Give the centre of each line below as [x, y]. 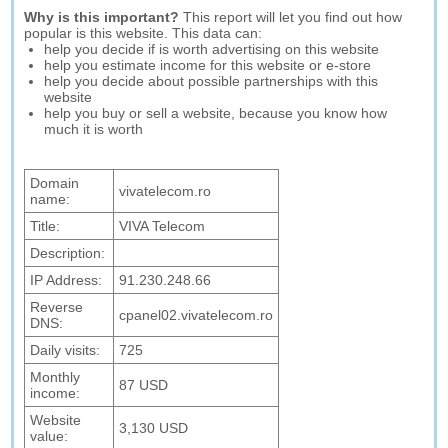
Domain [55, 183]
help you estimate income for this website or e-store [208, 65]
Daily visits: [65, 350]
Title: [45, 226]
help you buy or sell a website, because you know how [216, 113]
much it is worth [94, 129]
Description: [68, 253]
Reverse [57, 307]
